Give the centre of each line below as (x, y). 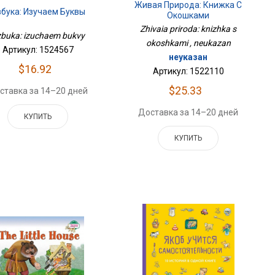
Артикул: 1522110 (188, 72)
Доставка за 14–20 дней (188, 113)
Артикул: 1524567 (38, 50)
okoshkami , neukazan (188, 43)
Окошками (188, 16)
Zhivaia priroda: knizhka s (188, 29)
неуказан (188, 57)
